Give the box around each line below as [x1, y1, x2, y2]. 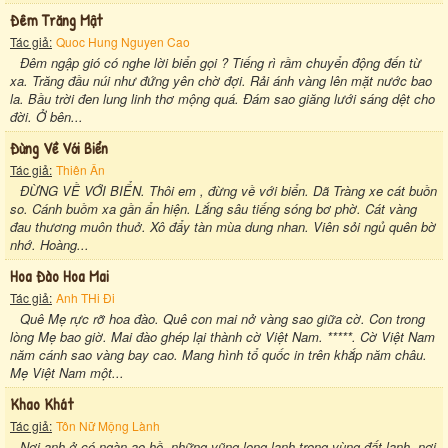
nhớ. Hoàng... [10, 234, 89, 254]
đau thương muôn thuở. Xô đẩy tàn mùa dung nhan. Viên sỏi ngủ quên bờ [10, 216, 436, 236]
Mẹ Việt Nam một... [10, 362, 124, 382]
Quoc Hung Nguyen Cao [56, 32, 190, 50]
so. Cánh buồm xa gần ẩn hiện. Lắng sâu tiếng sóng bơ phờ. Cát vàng [10, 198, 417, 218]
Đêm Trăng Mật [10, 8, 102, 31]
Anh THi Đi [56, 288, 115, 306]
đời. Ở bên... [10, 106, 83, 126]
